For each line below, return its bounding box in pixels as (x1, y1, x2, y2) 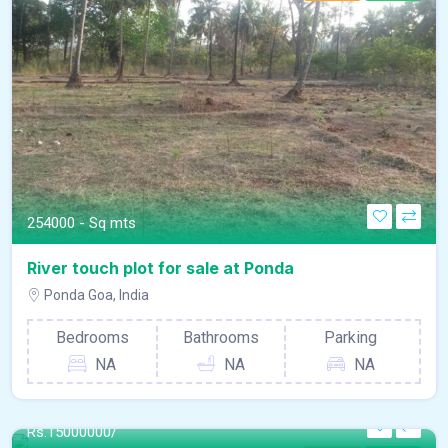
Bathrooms (183, 327, 260, 347)
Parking (324, 327, 378, 347)
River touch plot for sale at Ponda (27, 257, 294, 278)
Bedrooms (55, 327, 129, 347)
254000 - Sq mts (27, 213, 136, 232)
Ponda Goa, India (41, 286, 149, 303)
